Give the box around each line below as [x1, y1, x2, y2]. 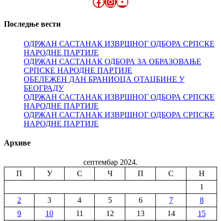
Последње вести [4, 20, 61, 29]
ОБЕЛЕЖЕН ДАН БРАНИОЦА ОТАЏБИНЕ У [24, 74, 184, 83]
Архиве [4, 138, 31, 147]
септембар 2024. [83, 158, 138, 167]
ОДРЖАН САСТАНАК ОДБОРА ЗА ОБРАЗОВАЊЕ [24, 57, 201, 66]
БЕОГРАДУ [24, 83, 64, 92]
